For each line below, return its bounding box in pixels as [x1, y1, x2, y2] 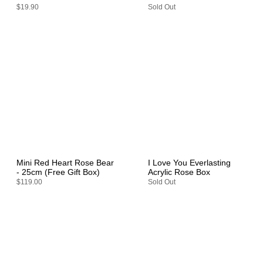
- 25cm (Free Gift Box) [16, 167, 100, 177]
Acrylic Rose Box [148, 167, 210, 177]
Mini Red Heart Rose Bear [16, 158, 114, 167]
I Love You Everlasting [148, 158, 231, 167]
